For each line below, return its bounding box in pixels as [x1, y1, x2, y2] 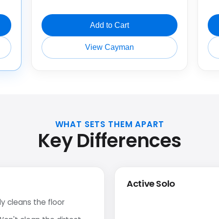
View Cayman [85, 43, 134, 52]
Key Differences [38, 127, 181, 153]
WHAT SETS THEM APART [55, 118, 164, 130]
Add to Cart [90, 21, 129, 29]
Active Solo [127, 177, 175, 190]
